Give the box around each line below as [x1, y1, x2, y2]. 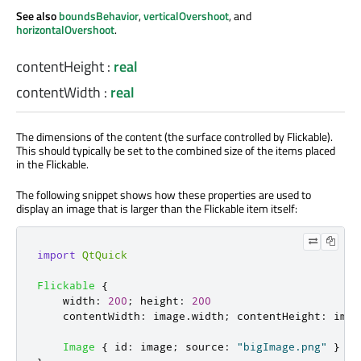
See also [16, 6, 59, 24]
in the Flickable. [16, 155, 89, 172]
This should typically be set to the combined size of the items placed [16, 141, 335, 159]
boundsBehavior [59, 6, 139, 24]
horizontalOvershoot [16, 20, 114, 38]
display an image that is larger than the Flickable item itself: [16, 199, 297, 217]
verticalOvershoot [143, 6, 229, 24]
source [185, 339, 224, 353]
